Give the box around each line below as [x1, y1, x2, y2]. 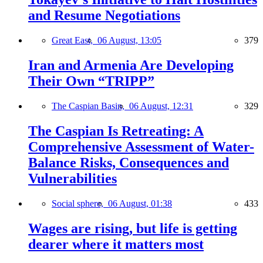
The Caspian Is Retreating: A [28, 123, 204, 139]
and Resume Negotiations [28, 8, 180, 23]
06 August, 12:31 [129, 100, 193, 111]
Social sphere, [52, 198, 108, 208]
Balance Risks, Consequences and [28, 154, 229, 170]
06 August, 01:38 [108, 198, 172, 208]
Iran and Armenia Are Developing [28, 58, 234, 73]
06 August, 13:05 [97, 35, 161, 46]
